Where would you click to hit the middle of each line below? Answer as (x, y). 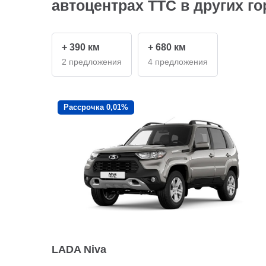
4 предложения (178, 62)
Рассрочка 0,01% (96, 107)
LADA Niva (79, 249)
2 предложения (92, 62)
